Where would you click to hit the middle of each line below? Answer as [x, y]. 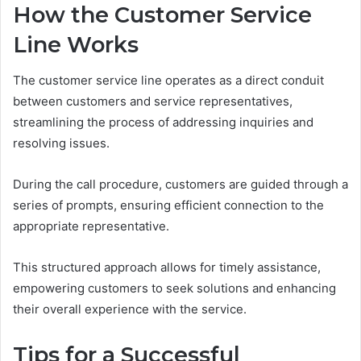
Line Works [76, 44]
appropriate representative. [91, 226]
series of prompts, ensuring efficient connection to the [168, 205]
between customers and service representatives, [153, 102]
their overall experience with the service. [130, 309]
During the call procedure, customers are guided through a [180, 185]
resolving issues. [61, 143]
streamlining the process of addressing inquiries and [163, 122]
